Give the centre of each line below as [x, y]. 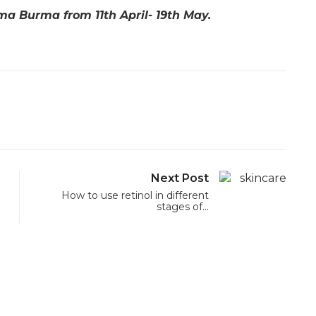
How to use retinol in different [135, 196]
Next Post [180, 178]
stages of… [182, 207]
